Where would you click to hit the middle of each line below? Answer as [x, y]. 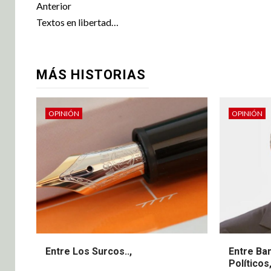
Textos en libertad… [77, 22]
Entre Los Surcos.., [89, 252]
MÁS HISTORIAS [91, 75]
